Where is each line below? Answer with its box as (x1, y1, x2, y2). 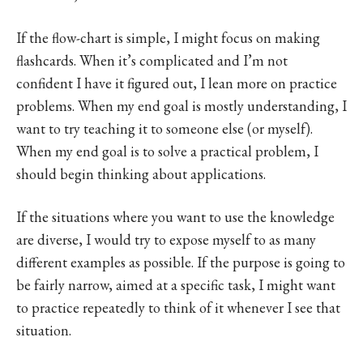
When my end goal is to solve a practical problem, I (16, 141, 318, 160)
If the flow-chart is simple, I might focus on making (16, 28, 320, 47)
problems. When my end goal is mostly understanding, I (16, 96, 347, 115)
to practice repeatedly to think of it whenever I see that (16, 297, 340, 317)
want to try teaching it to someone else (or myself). (16, 118, 313, 138)
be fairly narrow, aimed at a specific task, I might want (16, 275, 335, 294)
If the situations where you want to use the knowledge (16, 207, 335, 226)
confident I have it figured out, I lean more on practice (16, 73, 337, 92)
